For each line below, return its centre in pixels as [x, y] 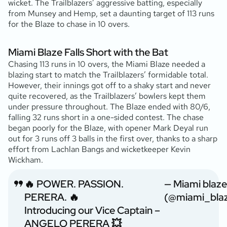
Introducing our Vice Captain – [92, 210]
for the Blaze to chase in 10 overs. [69, 24]
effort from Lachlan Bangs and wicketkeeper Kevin [99, 149]
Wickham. [26, 160]
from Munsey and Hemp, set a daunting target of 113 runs [111, 13]
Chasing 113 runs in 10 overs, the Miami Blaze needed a [107, 64]
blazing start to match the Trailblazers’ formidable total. [108, 74]
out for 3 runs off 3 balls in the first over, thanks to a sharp [113, 138]
